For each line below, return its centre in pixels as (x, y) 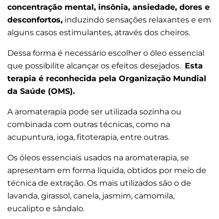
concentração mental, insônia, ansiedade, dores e (109, 7)
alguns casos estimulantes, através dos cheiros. (100, 33)
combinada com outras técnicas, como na (89, 125)
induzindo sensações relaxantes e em (137, 20)
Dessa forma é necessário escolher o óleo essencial (106, 53)
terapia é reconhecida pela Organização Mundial (107, 79)
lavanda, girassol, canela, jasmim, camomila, (91, 196)
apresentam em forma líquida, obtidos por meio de (107, 171)
